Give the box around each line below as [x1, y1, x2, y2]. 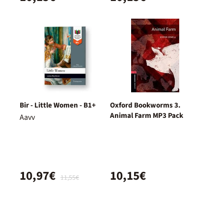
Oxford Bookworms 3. [110, 100, 181, 110]
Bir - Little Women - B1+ [20, 100, 96, 110]
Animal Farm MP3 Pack [110, 110, 183, 121]
